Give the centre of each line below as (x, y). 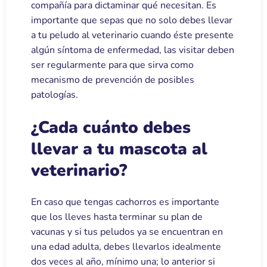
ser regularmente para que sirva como (112, 65)
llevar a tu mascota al (119, 149)
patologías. (55, 94)
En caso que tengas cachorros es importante (125, 202)
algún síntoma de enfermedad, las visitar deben (133, 50)
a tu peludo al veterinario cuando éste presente (132, 35)
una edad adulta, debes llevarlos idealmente (126, 246)
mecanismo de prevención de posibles (113, 80)
